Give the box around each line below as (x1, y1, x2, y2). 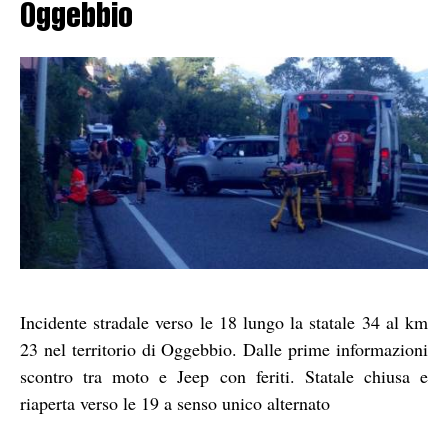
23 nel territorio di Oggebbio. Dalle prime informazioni (20, 336, 428, 361)
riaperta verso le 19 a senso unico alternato (20, 390, 330, 415)
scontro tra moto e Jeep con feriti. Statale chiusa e (20, 363, 428, 388)
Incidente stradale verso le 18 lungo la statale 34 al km (20, 309, 428, 334)
